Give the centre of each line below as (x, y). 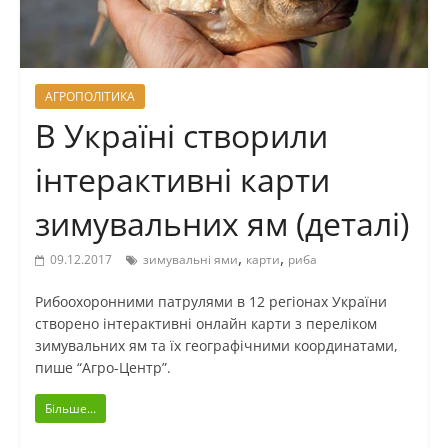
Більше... (70, 409)
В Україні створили (181, 136)
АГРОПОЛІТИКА (89, 97)
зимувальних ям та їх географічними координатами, (216, 346)
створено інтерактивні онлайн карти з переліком (205, 324)
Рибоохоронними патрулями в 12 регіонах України (210, 302)
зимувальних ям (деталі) (221, 224)
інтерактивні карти (182, 180)
